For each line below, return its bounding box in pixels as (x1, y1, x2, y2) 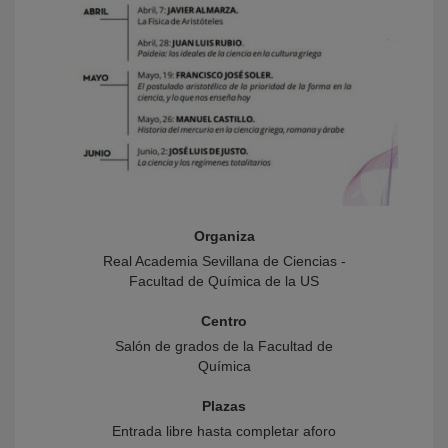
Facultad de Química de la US (129, 273, 319, 290)
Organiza (193, 228, 255, 245)
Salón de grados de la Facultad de (115, 338, 333, 355)
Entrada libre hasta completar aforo (112, 423, 336, 440)
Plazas (202, 398, 246, 415)
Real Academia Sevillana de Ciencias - (102, 253, 346, 270)
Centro (201, 313, 247, 330)
